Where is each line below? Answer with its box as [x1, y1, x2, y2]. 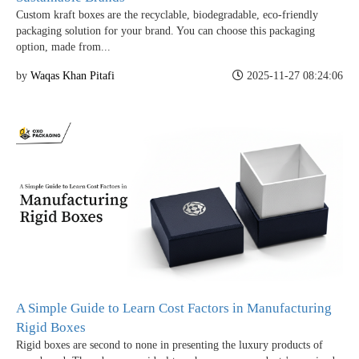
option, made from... [16, 40, 111, 53]
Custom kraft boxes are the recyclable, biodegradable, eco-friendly [16, 8, 318, 21]
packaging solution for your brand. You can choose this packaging [16, 24, 315, 37]
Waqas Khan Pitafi [30, 69, 115, 82]
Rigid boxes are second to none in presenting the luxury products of [16, 338, 323, 351]
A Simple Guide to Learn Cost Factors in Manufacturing [16, 300, 332, 316]
